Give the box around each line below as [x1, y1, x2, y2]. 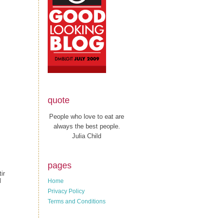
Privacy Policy [48, 188, 85, 195]
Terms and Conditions [48, 198, 106, 205]
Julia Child [72, 132, 101, 140]
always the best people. [53, 122, 120, 130]
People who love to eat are [49, 112, 124, 120]
